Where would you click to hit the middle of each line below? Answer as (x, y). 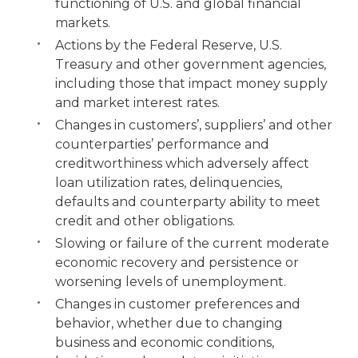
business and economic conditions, (165, 342)
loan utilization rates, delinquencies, (169, 183)
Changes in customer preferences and (178, 304)
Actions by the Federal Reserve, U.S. (169, 45)
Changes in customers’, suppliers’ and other (194, 125)
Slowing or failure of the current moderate (192, 243)
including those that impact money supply (191, 84)
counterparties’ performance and (162, 144)
